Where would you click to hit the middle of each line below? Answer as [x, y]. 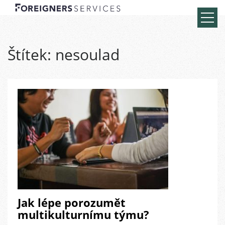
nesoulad [87, 54]
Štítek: [31, 54]
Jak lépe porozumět [72, 203]
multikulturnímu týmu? [83, 215]
